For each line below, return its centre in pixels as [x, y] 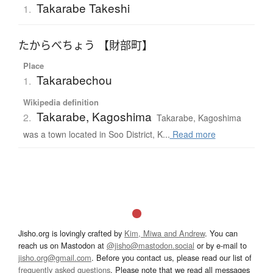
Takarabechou [74, 80]
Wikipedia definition [61, 102]
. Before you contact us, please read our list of [172, 258]
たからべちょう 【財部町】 [86, 45]
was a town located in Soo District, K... [96, 134]
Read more [193, 134]
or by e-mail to [221, 246]
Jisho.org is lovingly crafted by [71, 233]
